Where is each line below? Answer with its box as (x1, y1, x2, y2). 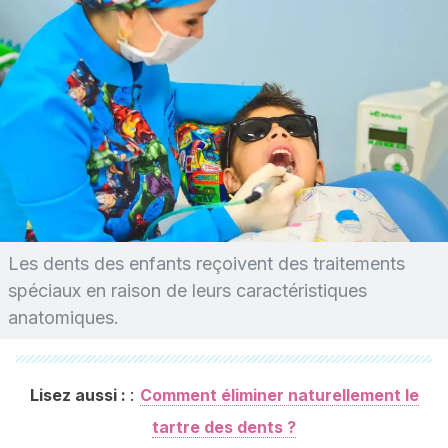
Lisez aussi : (29, 385, 130, 405)
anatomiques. (8, 307, 119, 328)
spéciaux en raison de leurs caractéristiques (8, 280, 367, 301)
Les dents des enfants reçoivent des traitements (8, 253, 405, 274)
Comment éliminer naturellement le (139, 385, 419, 405)
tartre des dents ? (152, 417, 296, 437)
